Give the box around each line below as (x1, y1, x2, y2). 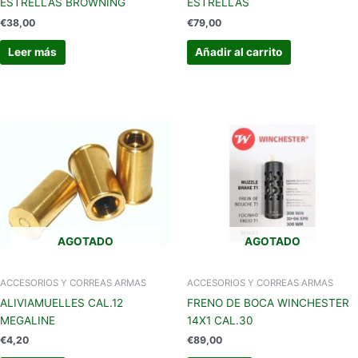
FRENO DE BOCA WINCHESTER (187, 296, 349, 309)
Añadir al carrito (195, 45, 283, 58)
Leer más (8, 45, 58, 58)
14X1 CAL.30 (187, 313, 253, 327)
